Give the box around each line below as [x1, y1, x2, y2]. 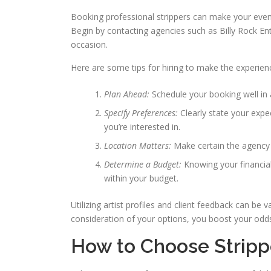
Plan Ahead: [104, 88, 152, 100]
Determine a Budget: [104, 158, 184, 170]
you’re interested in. [104, 121, 180, 132]
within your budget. [104, 172, 178, 184]
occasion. [71, 39, 108, 50]
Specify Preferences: [104, 107, 180, 119]
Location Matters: [104, 140, 174, 151]
